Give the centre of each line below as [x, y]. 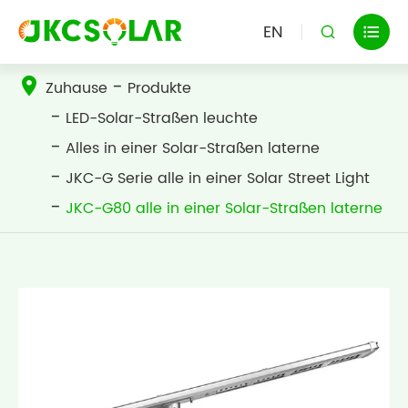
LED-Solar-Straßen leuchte [162, 118]
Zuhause [76, 88]
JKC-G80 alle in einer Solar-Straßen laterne [224, 209]
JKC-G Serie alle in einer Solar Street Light [218, 178]
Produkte [159, 88]
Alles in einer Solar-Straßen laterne [193, 148]
